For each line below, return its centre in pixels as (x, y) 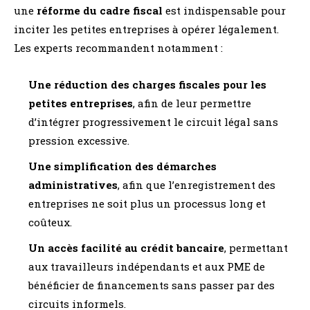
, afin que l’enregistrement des (197, 184)
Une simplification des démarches (122, 166)
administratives (73, 184)
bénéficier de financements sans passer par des (152, 285)
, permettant (256, 247)
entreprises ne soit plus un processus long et (147, 203)
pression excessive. (79, 140)
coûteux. (50, 222)
